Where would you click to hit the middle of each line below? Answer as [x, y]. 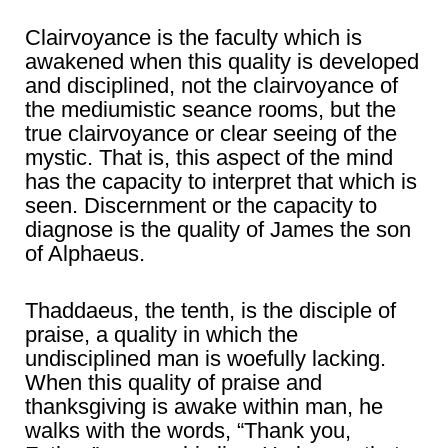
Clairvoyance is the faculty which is [193, 38]
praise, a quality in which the [161, 335]
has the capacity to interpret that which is [221, 182]
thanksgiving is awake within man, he [204, 407]
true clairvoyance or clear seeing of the [211, 134]
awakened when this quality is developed [222, 62]
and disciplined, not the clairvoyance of [211, 86]
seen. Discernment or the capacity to [201, 206]
